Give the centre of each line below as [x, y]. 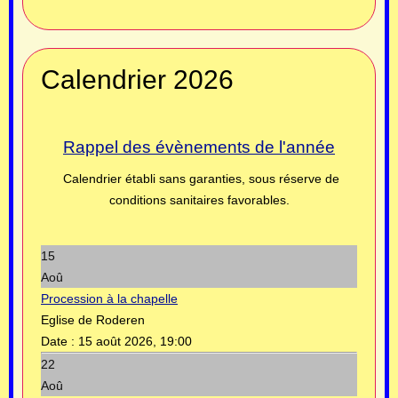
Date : [60, 342]
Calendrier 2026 [137, 80]
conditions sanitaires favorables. [199, 200]
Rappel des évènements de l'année [199, 147]
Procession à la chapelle [109, 299]
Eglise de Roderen [93, 320]
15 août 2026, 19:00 [135, 342]
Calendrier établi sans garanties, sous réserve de [199, 179]
